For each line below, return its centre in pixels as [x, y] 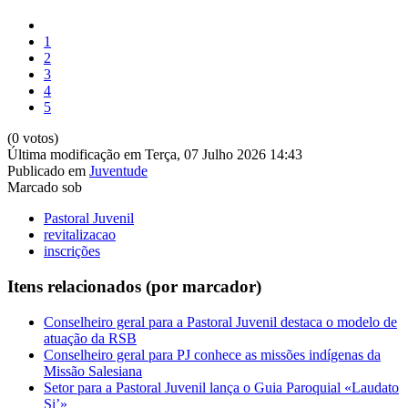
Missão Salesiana [93, 371]
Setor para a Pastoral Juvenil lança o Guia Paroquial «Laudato [221, 387]
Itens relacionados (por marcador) [134, 287]
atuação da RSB [90, 338]
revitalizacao [80, 235]
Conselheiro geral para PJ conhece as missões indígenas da [212, 354]
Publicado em [46, 171]
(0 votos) [33, 138]
